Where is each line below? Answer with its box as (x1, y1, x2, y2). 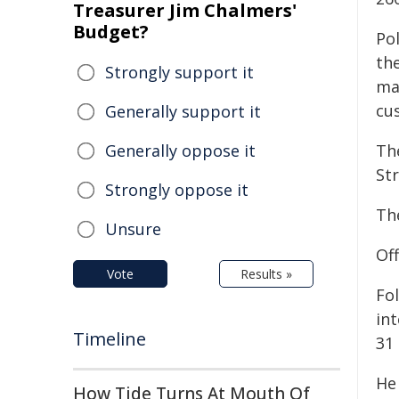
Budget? (73, 20, 149, 44)
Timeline (73, 327, 146, 351)
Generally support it (105, 101, 261, 122)
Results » (240, 265, 292, 282)
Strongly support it (105, 61, 254, 83)
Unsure (105, 218, 161, 240)
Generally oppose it (105, 140, 256, 161)
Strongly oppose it (105, 179, 248, 200)
